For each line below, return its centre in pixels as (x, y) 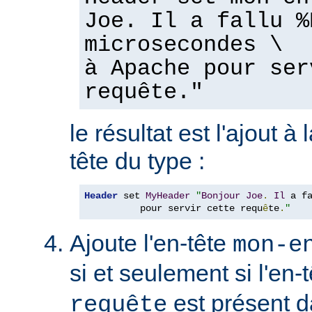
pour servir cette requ (173, 208)
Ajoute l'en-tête (151, 243)
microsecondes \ (184, 45)
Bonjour (221, 195)
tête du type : (137, 161)
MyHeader (168, 195)
